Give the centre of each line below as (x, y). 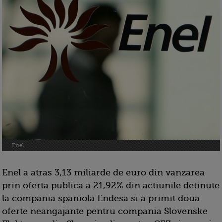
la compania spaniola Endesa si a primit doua (101, 198)
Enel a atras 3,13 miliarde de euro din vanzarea (103, 173)
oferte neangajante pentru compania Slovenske (105, 211)
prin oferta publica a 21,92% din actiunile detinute (111, 186)
